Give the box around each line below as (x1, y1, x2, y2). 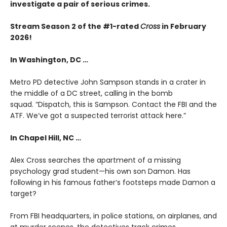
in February (160, 21, 206, 31)
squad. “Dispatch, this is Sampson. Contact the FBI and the (10, 99, 217, 109)
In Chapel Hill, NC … (10, 132, 81, 143)
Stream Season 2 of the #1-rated (10, 21, 140, 31)
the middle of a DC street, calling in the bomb (10, 88, 173, 98)
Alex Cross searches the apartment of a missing (10, 155, 181, 165)
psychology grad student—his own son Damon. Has (10, 166, 191, 176)
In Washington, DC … (10, 54, 88, 65)
